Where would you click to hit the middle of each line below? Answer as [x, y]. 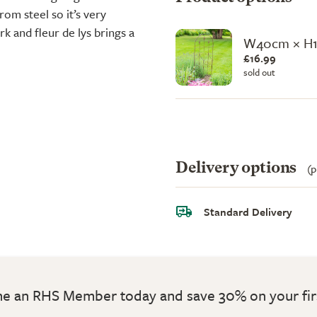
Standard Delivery [248, 211]
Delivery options [238, 168]
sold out [259, 72]
